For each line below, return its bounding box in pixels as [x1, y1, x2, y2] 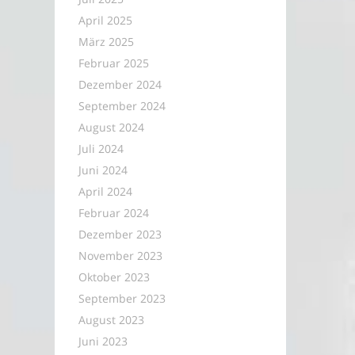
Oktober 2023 [78, 269, 150, 284]
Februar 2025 [78, 55, 149, 71]
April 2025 [78, 13, 132, 28]
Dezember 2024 [78, 77, 162, 92]
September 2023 [78, 291, 166, 306]
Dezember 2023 [78, 227, 162, 242]
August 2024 [78, 120, 144, 135]
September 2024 [78, 98, 166, 113]
